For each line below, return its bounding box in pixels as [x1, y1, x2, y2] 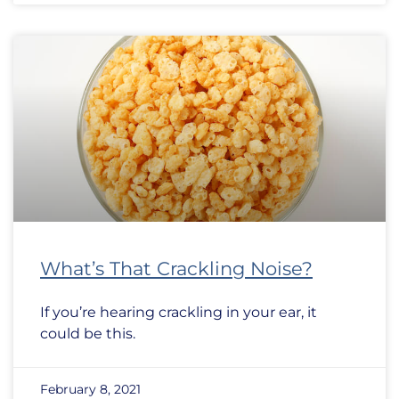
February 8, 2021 [40, 381, 141, 397]
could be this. [40, 325, 135, 342]
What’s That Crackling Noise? [40, 257, 313, 280]
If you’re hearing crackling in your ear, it [40, 304, 317, 321]
